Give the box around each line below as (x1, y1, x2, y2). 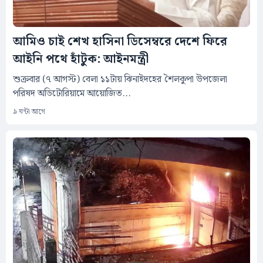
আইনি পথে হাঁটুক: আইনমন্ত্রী (13, 49, 149, 69)
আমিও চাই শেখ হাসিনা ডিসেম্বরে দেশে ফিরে (13, 32, 227, 51)
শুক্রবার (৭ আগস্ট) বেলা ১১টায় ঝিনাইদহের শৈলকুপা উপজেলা (13, 72, 227, 87)
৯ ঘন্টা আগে (13, 106, 45, 117)
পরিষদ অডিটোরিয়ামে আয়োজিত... (13, 86, 131, 101)
